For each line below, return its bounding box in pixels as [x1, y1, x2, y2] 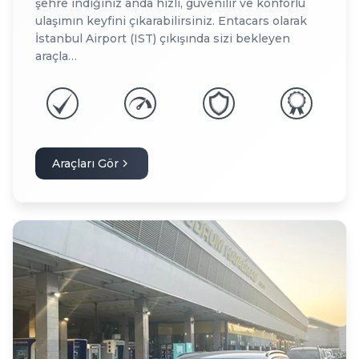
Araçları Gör [52, 155, 119, 171]
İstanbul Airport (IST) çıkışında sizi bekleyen [35, 31, 290, 46]
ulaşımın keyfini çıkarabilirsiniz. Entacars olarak [35, 14, 307, 29]
